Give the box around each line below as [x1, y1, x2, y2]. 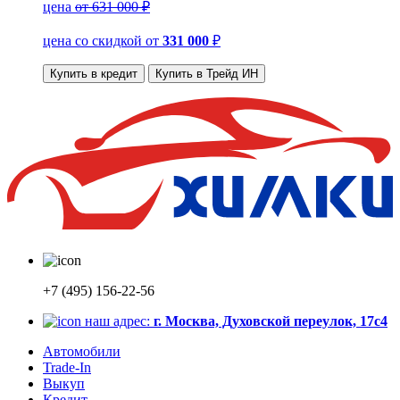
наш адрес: [85, 313, 154, 329]
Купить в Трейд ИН [155, 66, 258, 80]
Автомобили [43, 344, 121, 360]
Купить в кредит [50, 66, 137, 80]
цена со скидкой [43, 32, 146, 48]
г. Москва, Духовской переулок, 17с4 [154, 313, 387, 329]
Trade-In [43, 360, 91, 376]
